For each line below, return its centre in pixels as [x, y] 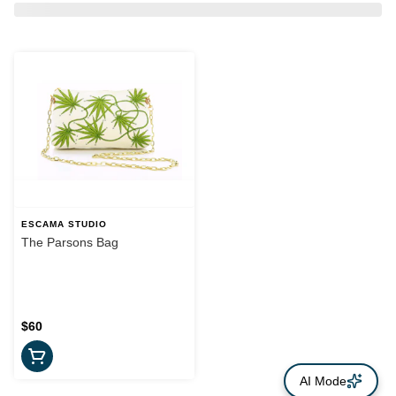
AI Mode [323, 381]
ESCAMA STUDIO [64, 225]
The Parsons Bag [70, 243]
